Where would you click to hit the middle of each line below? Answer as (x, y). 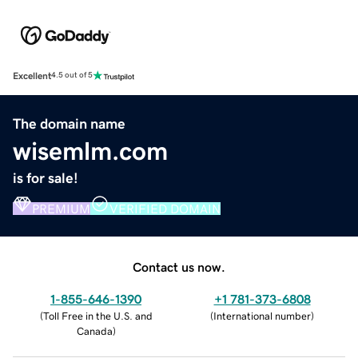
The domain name (69, 123)
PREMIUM (61, 208)
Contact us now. (179, 267)
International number (262, 316)
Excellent (32, 76)
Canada (94, 331)
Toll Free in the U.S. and (97, 316)
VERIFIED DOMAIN (165, 208)
